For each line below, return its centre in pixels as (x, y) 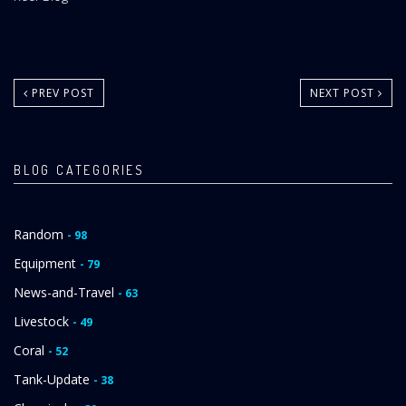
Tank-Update (53, 379)
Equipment (47, 263)
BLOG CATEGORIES (79, 169)
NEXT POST (344, 92)
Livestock (43, 321)
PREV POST (61, 92)
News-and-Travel (66, 292)
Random (40, 234)
